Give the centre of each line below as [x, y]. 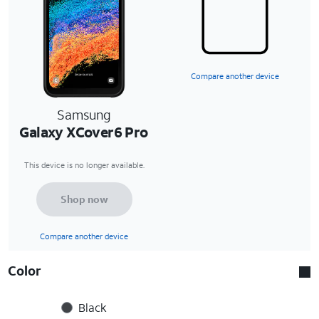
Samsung [84, 114]
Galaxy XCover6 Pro [84, 131]
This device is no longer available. [84, 165]
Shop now [84, 199]
